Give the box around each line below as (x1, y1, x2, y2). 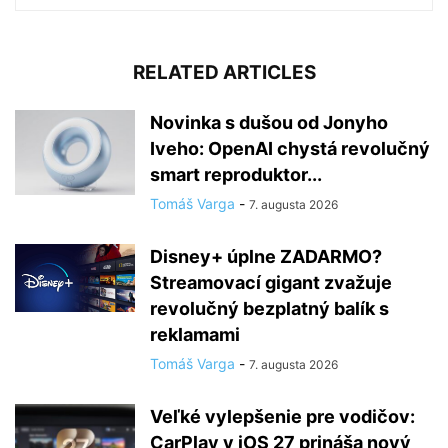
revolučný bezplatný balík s (150, 298, 389, 320)
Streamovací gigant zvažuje (150, 272, 392, 294)
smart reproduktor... (150, 164, 322, 186)
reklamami (150, 324, 240, 346)
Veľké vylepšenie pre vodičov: (150, 406, 415, 428)
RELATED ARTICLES (132, 61, 316, 85)
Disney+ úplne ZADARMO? (150, 246, 382, 268)
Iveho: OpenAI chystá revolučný (150, 138, 430, 160)
